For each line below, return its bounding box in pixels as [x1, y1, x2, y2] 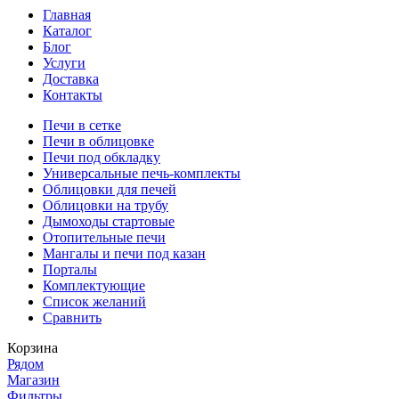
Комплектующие [43, 278, 145, 293]
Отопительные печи [43, 230, 166, 245]
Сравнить [43, 310, 102, 325]
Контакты [43, 87, 102, 102]
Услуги [43, 55, 85, 70]
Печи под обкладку [43, 150, 160, 165]
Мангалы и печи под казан [43, 246, 206, 261]
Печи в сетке [43, 118, 121, 133]
